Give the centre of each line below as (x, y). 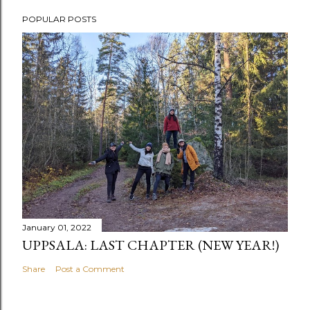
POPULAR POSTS (59, 19)
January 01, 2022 (57, 227)
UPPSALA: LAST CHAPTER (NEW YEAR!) (151, 245)
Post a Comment (90, 269)
